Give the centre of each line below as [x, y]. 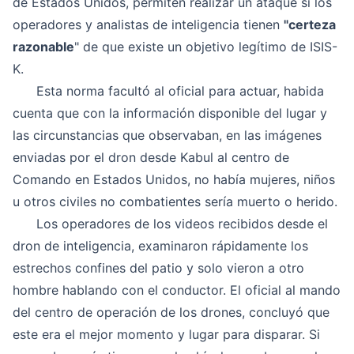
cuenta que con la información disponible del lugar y [170, 113]
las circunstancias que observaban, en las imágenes [167, 135]
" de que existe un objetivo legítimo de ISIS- [206, 47]
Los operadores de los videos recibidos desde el [170, 224]
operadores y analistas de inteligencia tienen [148, 24]
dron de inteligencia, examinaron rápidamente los [160, 246]
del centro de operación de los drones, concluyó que [171, 312]
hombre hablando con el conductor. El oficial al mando [177, 290]
